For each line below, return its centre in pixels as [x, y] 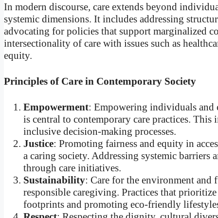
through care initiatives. [72, 168]
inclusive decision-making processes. [100, 132]
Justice [38, 144]
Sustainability [54, 180]
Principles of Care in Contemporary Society [100, 82]
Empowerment [56, 107]
